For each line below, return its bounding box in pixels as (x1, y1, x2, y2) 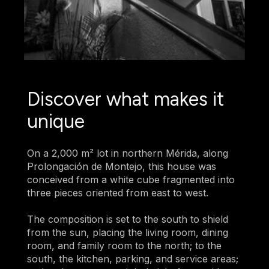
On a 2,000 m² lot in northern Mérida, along (26, 147, 228, 159)
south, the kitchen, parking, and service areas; (26, 252, 238, 265)
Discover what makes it (26, 88, 224, 111)
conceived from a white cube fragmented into (26, 173, 235, 186)
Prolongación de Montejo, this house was (26, 160, 216, 172)
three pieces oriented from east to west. (26, 186, 208, 199)
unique (26, 110, 85, 133)
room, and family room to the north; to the (26, 239, 222, 252)
